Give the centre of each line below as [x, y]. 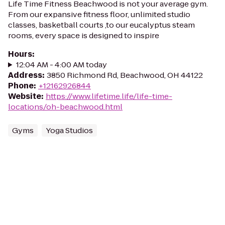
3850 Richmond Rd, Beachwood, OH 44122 [125, 75]
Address [25, 75]
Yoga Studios [69, 130]
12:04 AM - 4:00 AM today [61, 65]
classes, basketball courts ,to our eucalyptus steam [101, 25]
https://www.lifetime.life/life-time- [109, 96]
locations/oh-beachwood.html [65, 107]
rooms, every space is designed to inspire [84, 35]
